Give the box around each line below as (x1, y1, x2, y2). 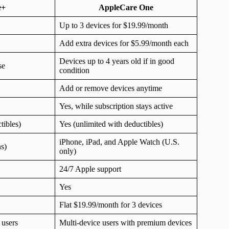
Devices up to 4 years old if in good (59, 56, 174, 65)
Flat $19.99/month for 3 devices (59, 200, 162, 209)
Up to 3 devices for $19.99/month (59, 20, 168, 30)
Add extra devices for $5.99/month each (59, 38, 189, 48)
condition (59, 65, 89, 75)
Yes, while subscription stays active (59, 101, 173, 110)
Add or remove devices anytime (59, 83, 162, 93)
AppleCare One (99, 3, 153, 12)
